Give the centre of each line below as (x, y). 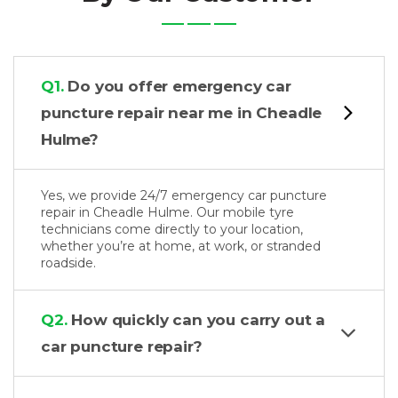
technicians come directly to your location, (172, 230)
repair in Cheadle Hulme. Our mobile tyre (167, 213)
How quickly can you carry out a (196, 320)
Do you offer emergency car (177, 87)
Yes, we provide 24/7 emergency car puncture (184, 196)
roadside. (68, 263)
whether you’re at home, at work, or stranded (181, 247)
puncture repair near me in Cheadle (182, 113)
